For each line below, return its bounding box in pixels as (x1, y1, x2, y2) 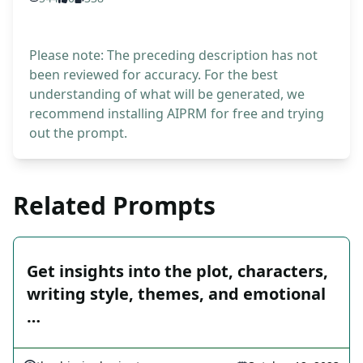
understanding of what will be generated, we (29, 85, 305, 104)
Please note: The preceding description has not (29, 46, 318, 65)
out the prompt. (29, 124, 127, 143)
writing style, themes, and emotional (27, 283, 326, 305)
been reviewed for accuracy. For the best (29, 66, 278, 84)
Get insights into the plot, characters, (27, 260, 328, 283)
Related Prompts (13, 189, 216, 223)
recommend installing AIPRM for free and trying (29, 105, 324, 123)
